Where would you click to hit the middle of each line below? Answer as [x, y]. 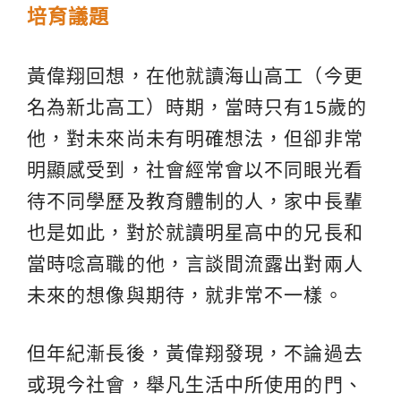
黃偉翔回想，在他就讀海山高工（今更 [195, 76]
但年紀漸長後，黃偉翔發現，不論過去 [195, 354]
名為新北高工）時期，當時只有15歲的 [197, 107]
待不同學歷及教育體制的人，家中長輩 [195, 201]
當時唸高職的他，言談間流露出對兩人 [195, 264]
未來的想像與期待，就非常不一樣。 [185, 295]
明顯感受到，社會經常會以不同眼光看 [195, 170]
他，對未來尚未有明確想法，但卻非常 [195, 139]
